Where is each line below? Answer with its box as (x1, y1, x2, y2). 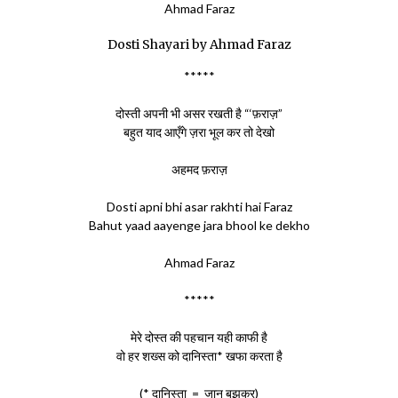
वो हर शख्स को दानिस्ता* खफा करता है (115, 348, 283, 363)
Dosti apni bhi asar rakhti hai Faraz (106, 199, 292, 214)
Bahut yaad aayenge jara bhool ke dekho (88, 218, 310, 233)
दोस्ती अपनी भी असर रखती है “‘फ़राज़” (115, 106, 283, 121)
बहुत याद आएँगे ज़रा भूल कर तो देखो (123, 124, 275, 139)
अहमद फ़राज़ (171, 162, 227, 177)
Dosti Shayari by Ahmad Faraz (107, 36, 291, 52)
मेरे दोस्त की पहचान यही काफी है (131, 330, 267, 345)
